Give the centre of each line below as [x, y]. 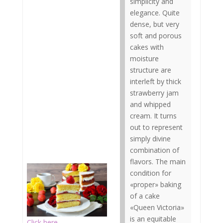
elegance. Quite [155, 13]
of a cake [145, 196]
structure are [151, 70]
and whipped [150, 104]
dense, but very [155, 24]
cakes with [147, 47]
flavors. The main [158, 162]
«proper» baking [156, 184]
